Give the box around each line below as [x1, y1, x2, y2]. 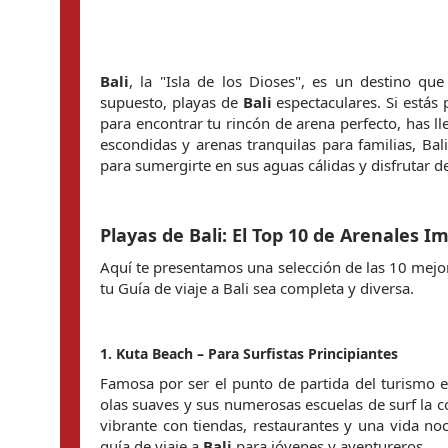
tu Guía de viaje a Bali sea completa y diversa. [100, 278, 414, 298]
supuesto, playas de [100, 92, 243, 112]
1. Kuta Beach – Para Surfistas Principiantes [100, 344, 398, 363]
